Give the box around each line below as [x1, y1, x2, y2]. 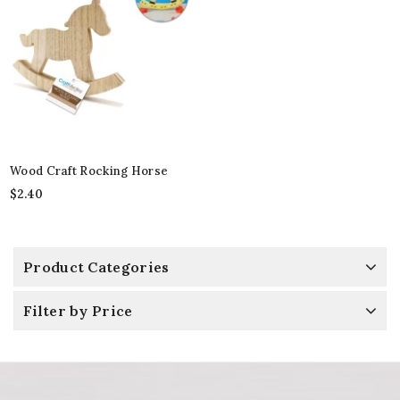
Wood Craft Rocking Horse [10, 163, 169, 179]
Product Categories [23, 258, 170, 277]
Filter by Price [23, 302, 133, 321]
